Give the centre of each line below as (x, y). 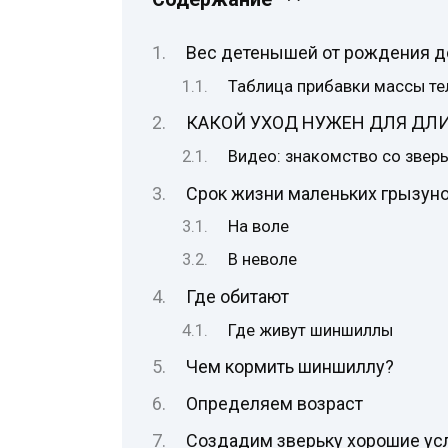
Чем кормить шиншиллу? (289, 366)
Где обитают (237, 296)
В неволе (263, 260)
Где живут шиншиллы (311, 330)
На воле (259, 227)
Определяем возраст (274, 403)
